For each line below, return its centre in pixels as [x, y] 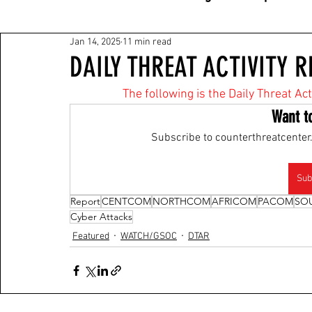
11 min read [147, 42]
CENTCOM [126, 201]
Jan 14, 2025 [95, 42]
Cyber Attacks [101, 217]
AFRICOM [234, 201]
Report [85, 201]
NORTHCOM [181, 201]
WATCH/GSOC [149, 236]
